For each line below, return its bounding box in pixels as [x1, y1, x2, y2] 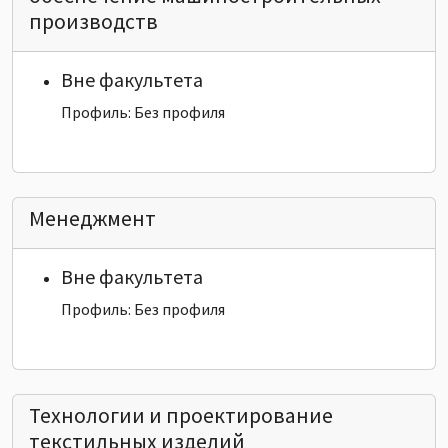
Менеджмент [29, 204, 156, 232]
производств [29, 7, 158, 35]
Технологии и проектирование [29, 401, 333, 429]
